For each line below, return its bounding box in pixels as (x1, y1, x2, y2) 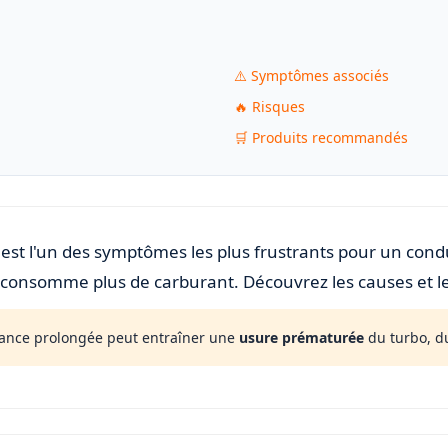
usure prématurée (239, 328, 364, 347)
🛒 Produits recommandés (234, 128, 408, 147)
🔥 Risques (234, 97, 305, 116)
